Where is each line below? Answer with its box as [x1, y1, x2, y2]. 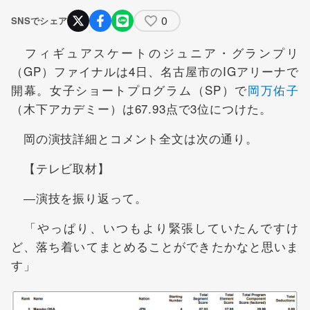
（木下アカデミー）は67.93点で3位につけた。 [11, 100, 272, 118]
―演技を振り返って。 [11, 189, 147, 207]
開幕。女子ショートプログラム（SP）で [11, 81, 248, 99]
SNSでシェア [11, 14, 68, 28]
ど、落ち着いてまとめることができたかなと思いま [11, 237, 299, 255]
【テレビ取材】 [11, 159, 110, 177]
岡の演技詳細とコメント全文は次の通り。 [11, 129, 259, 147]
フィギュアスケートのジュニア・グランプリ [11, 44, 299, 62]
